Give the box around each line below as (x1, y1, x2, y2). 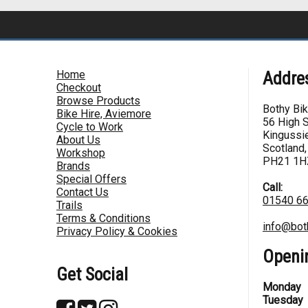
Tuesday (263, 293, 303, 307)
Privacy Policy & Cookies (56, 224, 177, 238)
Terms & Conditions (56, 211, 151, 225)
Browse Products (56, 93, 140, 107)
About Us (56, 133, 100, 146)
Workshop (56, 146, 105, 159)
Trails (56, 198, 82, 212)
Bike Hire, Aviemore (56, 107, 151, 120)
